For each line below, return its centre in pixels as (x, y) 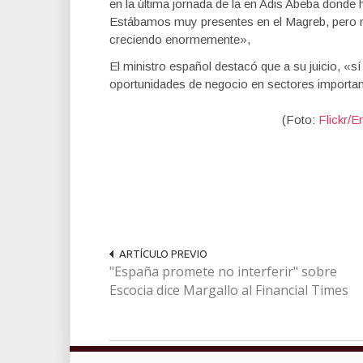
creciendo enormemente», (180, 39)
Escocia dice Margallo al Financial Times (229, 290)
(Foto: (301, 120)
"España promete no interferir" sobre (223, 271)
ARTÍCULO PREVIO (163, 254)
